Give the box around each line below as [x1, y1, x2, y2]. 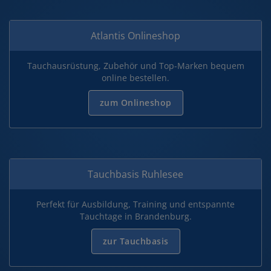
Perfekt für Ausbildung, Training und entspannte [36, 198, 235, 210]
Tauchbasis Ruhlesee [88, 168, 183, 181]
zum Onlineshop [99, 97, 172, 108]
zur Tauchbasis [102, 235, 169, 247]
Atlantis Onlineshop [91, 29, 180, 42]
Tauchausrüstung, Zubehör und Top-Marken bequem [27, 60, 244, 71]
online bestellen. [102, 72, 169, 83]
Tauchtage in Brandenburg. [79, 211, 192, 222]
